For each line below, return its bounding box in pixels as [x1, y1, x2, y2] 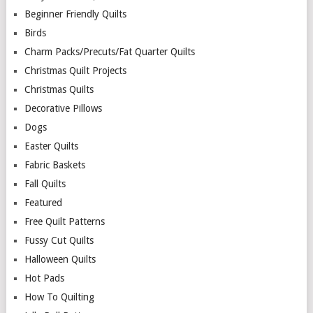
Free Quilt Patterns [24, 216, 105, 228]
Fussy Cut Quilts [24, 235, 94, 247]
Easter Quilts [24, 140, 78, 152]
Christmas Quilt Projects [24, 65, 126, 77]
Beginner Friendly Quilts [24, 8, 126, 20]
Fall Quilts [24, 178, 66, 190]
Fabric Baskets [24, 159, 85, 171]
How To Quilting [24, 291, 94, 303]
